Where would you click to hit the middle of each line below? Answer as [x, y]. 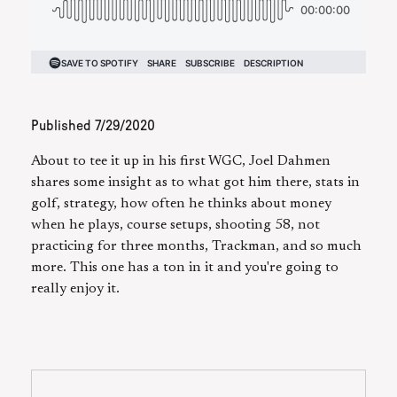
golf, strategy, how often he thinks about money [181, 204]
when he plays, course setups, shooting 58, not [175, 226]
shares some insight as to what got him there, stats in [195, 183]
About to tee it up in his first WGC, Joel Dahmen [181, 162]
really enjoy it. [75, 289]
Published [63, 126]
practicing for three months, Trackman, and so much [196, 247]
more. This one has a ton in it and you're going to [185, 268]
